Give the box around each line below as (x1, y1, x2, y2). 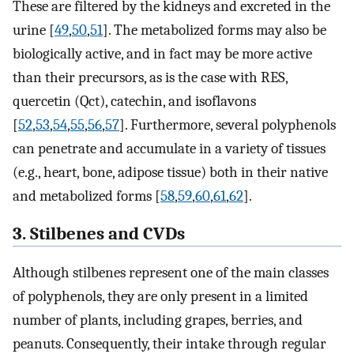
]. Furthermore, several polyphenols (119, 115, 336, 134)
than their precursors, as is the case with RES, (13, 68, 288, 86)
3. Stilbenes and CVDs (13, 224, 185, 245)
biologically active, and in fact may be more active (13, 44, 312, 62)
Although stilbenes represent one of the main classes (13, 264, 329, 282)
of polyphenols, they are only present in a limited (13, 288, 308, 306)
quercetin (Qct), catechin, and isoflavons (13, 92, 256, 110)
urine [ (13, 21, 55, 39)
